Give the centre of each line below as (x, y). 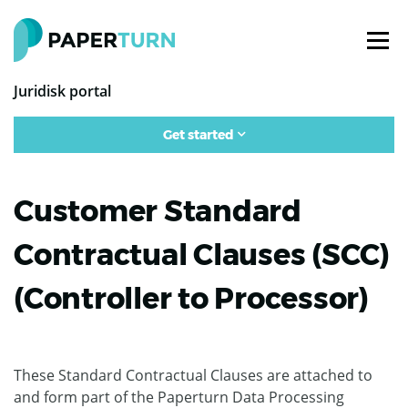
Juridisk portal (62, 91)
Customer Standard (158, 211)
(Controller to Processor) (192, 298)
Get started (198, 135)
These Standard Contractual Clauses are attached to (193, 375)
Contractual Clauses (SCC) (202, 255)
